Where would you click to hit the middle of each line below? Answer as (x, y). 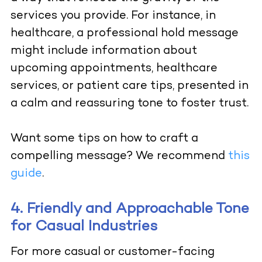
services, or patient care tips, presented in (129, 87)
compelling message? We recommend (119, 157)
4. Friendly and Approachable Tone (130, 210)
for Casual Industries (84, 227)
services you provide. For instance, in (113, 16)
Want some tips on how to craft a (104, 139)
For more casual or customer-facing (112, 253)
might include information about (104, 51)
